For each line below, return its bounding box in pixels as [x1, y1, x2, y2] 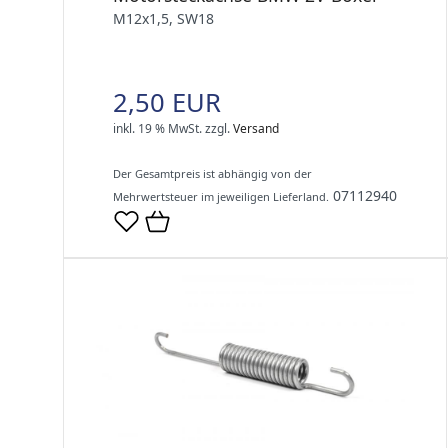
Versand [233, 119, 279, 137]
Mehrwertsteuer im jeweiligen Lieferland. [113, 188, 329, 204]
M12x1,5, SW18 [113, 8, 214, 28]
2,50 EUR [113, 84, 221, 120]
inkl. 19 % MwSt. [113, 119, 202, 137]
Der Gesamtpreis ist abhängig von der [113, 165, 312, 181]
